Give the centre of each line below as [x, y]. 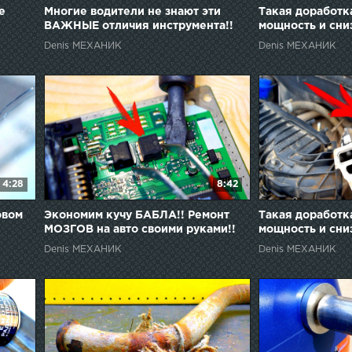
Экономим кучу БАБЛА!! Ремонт [136, 215]
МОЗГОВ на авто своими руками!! [139, 229]
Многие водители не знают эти [132, 11]
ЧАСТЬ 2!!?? [293, 243]
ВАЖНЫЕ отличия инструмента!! [138, 26]
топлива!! [286, 40]
